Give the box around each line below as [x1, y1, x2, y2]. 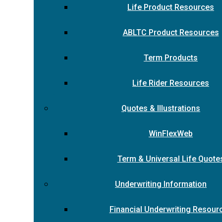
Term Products [144, 53, 198, 62]
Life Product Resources [127, 2, 214, 12]
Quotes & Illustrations [121, 104, 200, 113]
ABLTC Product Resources [122, 28, 219, 37]
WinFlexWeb [149, 129, 193, 138]
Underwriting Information [115, 179, 207, 189]
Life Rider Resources [132, 78, 209, 88]
